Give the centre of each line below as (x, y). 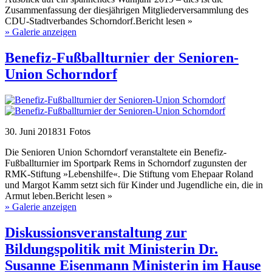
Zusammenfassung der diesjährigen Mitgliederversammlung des (127, 10)
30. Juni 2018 (31, 132)
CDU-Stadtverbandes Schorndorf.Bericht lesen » (99, 21)
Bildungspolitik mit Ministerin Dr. (111, 249)
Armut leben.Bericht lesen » (59, 196)
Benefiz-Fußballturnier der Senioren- (122, 58)
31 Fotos (74, 132)
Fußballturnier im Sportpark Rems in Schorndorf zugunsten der (126, 163)
